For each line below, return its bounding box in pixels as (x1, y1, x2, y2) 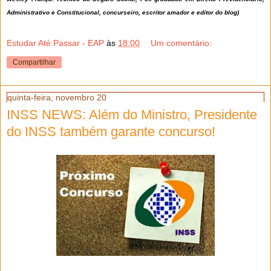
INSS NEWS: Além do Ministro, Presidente (7, 106, 257, 122)
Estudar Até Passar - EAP (7, 38, 104, 48)
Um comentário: (151, 38, 212, 48)
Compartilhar (13, 57, 56, 67)
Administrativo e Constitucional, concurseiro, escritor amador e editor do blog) (7, 9, 239, 16)
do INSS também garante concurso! (7, 123, 215, 139)
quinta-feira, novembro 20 (7, 92, 106, 102)
